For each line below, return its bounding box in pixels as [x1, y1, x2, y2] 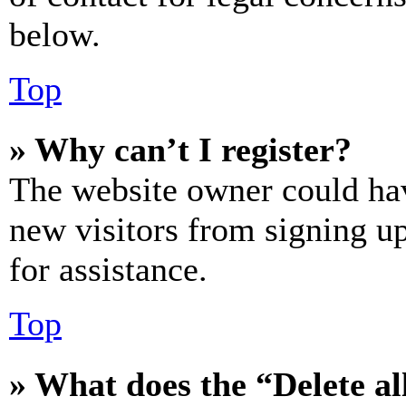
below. [9, 15, 101, 53]
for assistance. [9, 250, 208, 288]
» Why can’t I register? [9, 130, 352, 169]
